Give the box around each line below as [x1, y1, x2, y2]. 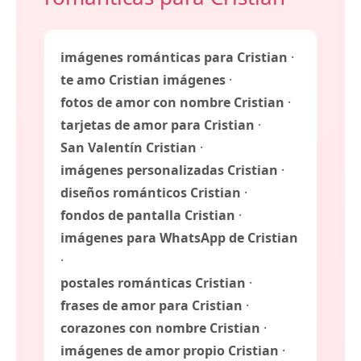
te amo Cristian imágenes [60, 71, 226, 89]
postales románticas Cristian [60, 274, 246, 293]
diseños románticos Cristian [60, 184, 241, 202]
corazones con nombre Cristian [60, 319, 260, 338]
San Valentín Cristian [60, 139, 197, 157]
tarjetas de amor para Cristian [60, 116, 255, 135]
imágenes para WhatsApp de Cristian [60, 229, 298, 247]
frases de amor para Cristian [60, 297, 243, 315]
